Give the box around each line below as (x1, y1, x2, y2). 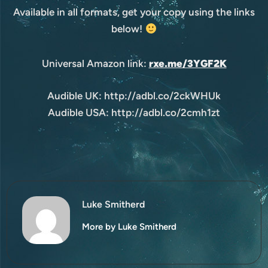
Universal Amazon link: (41, 57, 149, 70)
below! (111, 23, 145, 35)
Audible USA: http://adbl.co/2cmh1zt (48, 106, 220, 118)
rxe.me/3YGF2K (148, 57, 227, 70)
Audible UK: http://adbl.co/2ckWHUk (47, 89, 221, 102)
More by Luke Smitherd (82, 221, 177, 232)
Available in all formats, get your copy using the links (13, 6, 255, 19)
